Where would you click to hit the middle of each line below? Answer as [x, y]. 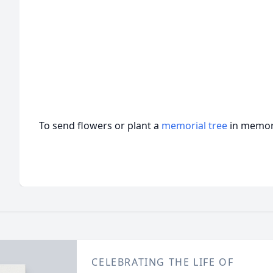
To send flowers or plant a [100, 126]
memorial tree [194, 126]
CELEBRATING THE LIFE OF [163, 262]
